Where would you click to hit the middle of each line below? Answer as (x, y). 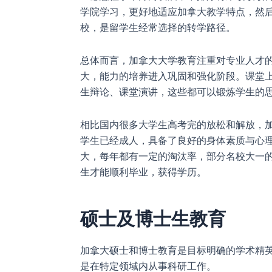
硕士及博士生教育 (153, 218)
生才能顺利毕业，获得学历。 (143, 172)
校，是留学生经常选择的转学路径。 (158, 27)
